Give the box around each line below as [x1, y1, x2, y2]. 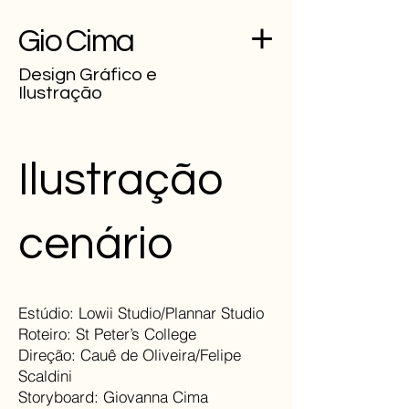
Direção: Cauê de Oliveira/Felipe [18, 345, 241, 364]
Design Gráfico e [18, 66, 157, 84]
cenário [18, 221, 173, 268]
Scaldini [18, 366, 72, 385]
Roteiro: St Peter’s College [18, 324, 196, 343]
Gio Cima [18, 25, 133, 58]
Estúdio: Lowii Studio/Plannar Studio [18, 303, 264, 322]
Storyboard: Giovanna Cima [18, 387, 208, 406]
